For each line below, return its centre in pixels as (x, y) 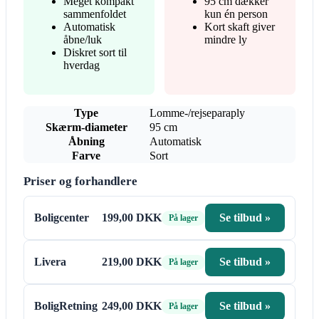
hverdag (82, 66)
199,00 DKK (132, 218)
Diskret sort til (95, 53)
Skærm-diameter (86, 127)
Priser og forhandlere (80, 182)
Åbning (86, 142)
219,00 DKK (132, 262)
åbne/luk (83, 40)
